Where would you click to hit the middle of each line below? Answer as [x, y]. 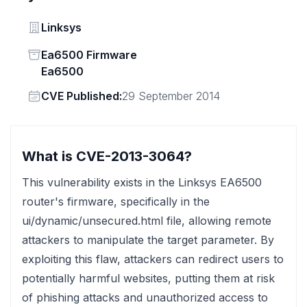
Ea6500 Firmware [89, 55]
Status [43, 54]
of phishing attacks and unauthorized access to [145, 297]
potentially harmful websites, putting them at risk [148, 278]
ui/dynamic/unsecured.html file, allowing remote [147, 221]
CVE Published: [82, 96]
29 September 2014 [171, 96]
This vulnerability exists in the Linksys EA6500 [142, 182]
